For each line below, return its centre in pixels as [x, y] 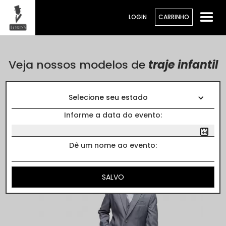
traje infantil [183, 65]
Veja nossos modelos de [78, 65]
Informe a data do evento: [113, 115]
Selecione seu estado [108, 98]
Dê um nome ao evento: [113, 146]
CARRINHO [174, 17]
